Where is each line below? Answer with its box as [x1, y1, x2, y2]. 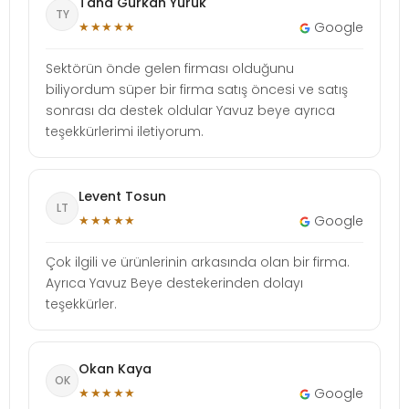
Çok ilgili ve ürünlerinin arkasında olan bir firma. [46, 252, 350, 271]
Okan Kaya [79, 359, 152, 378]
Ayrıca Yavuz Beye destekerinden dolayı [46, 273, 303, 292]
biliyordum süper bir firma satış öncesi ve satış [46, 79, 348, 99]
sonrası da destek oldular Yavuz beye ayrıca [46, 100, 335, 120]
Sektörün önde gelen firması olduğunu [46, 58, 294, 78]
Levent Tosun [79, 186, 166, 205]
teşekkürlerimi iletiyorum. [46, 121, 204, 141]
